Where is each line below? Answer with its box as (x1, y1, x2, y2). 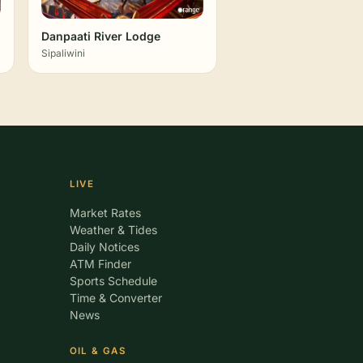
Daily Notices (69, 240, 139, 254)
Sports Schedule (69, 274, 157, 288)
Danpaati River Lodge (41, 29, 160, 43)
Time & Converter (69, 291, 162, 305)
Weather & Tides (69, 223, 157, 237)
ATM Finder (69, 257, 131, 271)
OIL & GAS (69, 345, 126, 357)
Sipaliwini (41, 47, 85, 59)
